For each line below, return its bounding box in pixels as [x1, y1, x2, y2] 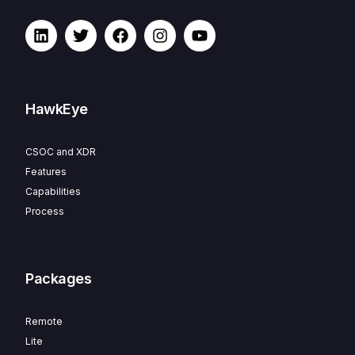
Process [25, 204, 65, 217]
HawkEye [25, 100, 89, 117]
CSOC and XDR [25, 145, 97, 158]
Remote [25, 315, 63, 327]
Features [25, 165, 67, 177]
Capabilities [25, 185, 82, 197]
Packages [25, 269, 92, 287]
